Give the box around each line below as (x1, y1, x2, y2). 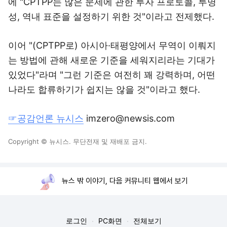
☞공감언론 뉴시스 (8, 113, 84, 124)
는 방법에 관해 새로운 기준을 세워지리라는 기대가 (8, 55, 215, 65)
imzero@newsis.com (84, 113, 175, 124)
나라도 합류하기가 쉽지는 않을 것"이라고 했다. (8, 84, 200, 95)
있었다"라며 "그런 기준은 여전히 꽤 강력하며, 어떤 (8, 69, 215, 80)
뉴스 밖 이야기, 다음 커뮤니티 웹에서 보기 (62, 176, 188, 185)
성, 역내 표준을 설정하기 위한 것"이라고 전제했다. (8, 11, 214, 22)
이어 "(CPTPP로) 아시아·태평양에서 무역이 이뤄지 (8, 40, 216, 51)
